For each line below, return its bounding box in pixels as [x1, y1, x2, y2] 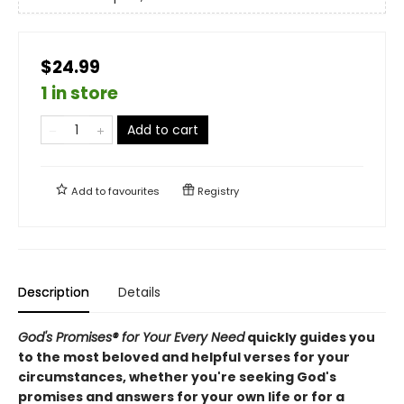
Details [118, 282, 161, 301]
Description [18, 282, 89, 301]
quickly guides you [244, 327, 375, 346]
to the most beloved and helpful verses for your [18, 347, 350, 366]
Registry [195, 183, 239, 198]
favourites [108, 183, 160, 198]
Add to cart [127, 120, 198, 139]
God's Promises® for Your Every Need [18, 327, 244, 346]
